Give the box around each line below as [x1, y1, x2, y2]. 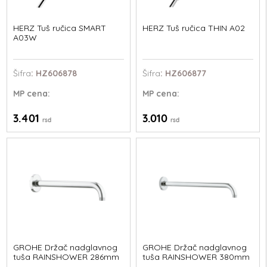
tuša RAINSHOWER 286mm [13, 251, 120, 262]
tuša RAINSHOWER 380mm [142, 251, 250, 262]
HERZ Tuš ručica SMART [13, 23, 107, 33]
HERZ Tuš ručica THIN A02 [142, 23, 245, 33]
